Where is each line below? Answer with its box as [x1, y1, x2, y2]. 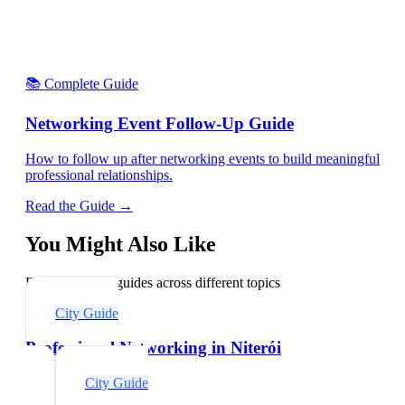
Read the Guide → [25, 197, 133, 213]
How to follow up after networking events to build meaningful [25, 150, 380, 166]
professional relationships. [25, 166, 173, 183]
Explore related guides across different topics [25, 274, 280, 290]
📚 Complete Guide [25, 75, 138, 91]
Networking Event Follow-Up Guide [25, 114, 294, 134]
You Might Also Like [25, 231, 216, 256]
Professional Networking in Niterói [25, 338, 281, 358]
